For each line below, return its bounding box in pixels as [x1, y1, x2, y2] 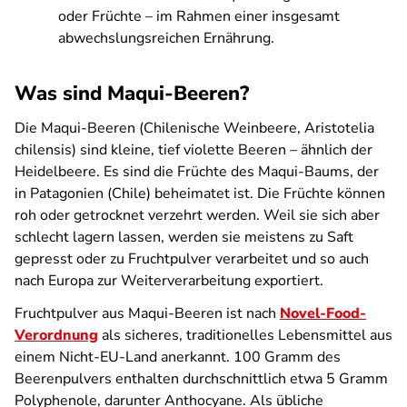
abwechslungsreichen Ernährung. [58, 28, 274, 48]
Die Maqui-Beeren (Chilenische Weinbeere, [15, 118, 304, 138]
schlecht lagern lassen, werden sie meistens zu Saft [15, 227, 353, 247]
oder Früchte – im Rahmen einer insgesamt [58, 6, 340, 26]
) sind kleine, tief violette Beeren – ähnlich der [72, 140, 372, 160]
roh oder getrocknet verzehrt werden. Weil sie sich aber [15, 205, 380, 225]
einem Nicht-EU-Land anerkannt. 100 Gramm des [15, 347, 341, 367]
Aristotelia [304, 118, 374, 138]
